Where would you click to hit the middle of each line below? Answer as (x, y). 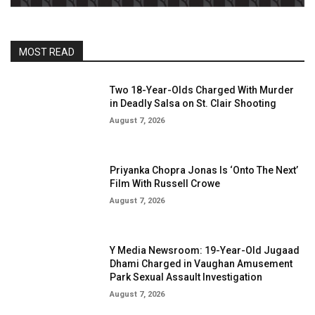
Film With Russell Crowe (165, 183)
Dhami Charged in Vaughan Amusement (201, 263)
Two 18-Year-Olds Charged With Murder (202, 90)
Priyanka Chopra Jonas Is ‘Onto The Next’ (204, 170)
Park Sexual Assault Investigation (186, 277)
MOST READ (47, 52)
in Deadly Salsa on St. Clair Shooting (193, 103)
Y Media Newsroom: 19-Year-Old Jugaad (205, 250)
